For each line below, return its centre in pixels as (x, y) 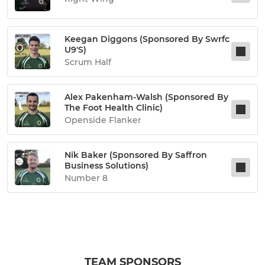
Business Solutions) (106, 166)
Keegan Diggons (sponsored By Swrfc (147, 39)
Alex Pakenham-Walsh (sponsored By (146, 97)
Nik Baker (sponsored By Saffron (136, 155)
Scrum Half (88, 62)
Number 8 (86, 178)
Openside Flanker (103, 120)
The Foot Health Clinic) (114, 108)
